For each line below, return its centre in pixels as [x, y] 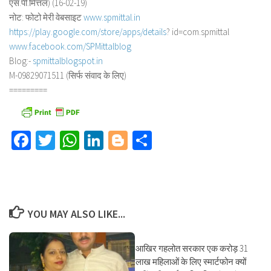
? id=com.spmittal [198, 32]
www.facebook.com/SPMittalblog [70, 46]
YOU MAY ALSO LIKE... [76, 214]
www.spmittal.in [112, 17]
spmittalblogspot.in [68, 61]
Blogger [158, 140]
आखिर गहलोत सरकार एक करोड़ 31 [192, 248]
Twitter [82, 140]
